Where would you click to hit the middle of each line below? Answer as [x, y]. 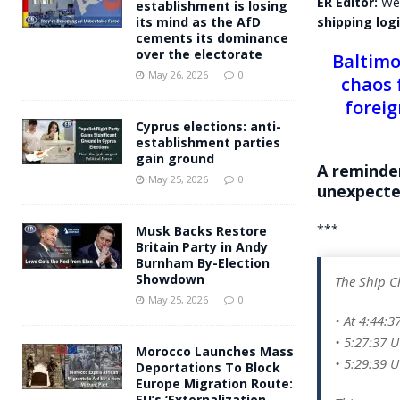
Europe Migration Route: [214, 383]
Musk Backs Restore [201, 230]
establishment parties [208, 142]
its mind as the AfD [198, 21]
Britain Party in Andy [202, 246]
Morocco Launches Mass [215, 351]
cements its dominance [212, 37]
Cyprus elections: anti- [208, 126]
